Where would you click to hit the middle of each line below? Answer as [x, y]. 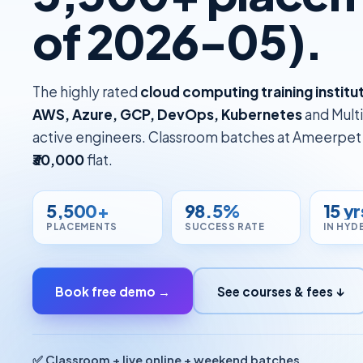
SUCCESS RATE [224, 226]
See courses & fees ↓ [280, 291]
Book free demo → [113, 291]
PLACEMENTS [82, 226]
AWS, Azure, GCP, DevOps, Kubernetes [167, 114]
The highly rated [86, 91]
